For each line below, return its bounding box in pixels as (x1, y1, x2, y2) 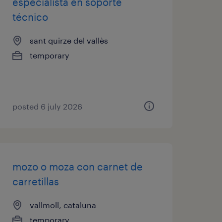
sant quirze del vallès (29, 36, 108, 45)
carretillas (12, 175, 59, 187)
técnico (12, 11, 48, 23)
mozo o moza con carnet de (12, 161, 143, 172)
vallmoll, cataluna (29, 200, 96, 210)
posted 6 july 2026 (12, 102, 82, 111)
